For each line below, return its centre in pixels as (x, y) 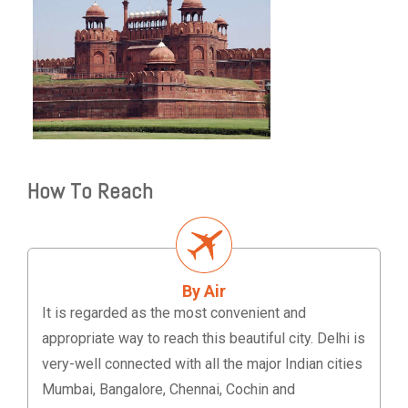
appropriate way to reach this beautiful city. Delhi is (204, 339)
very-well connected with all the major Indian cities (202, 364)
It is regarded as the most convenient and (174, 313)
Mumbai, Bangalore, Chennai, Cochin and (168, 390)
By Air (204, 291)
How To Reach (90, 191)
